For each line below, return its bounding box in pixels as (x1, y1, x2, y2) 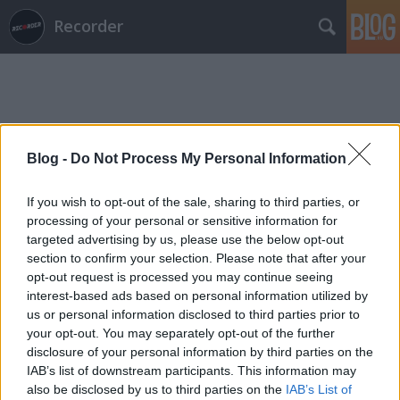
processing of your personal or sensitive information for (27, 213, 337, 229)
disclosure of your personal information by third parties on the (27, 345, 373, 360)
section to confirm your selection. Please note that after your (27, 251, 366, 266)
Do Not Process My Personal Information (71, 151, 346, 167)
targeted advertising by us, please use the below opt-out (27, 232, 344, 247)
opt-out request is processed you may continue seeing (27, 270, 333, 285)
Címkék (13, 184, 66, 205)
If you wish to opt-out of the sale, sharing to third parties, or (27, 195, 360, 210)
